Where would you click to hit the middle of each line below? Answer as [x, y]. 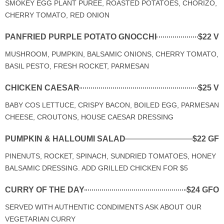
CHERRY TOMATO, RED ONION [57, 15]
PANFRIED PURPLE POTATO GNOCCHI [81, 36]
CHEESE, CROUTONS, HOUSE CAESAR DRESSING [89, 117]
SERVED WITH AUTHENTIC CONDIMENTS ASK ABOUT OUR [103, 207]
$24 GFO [203, 189]
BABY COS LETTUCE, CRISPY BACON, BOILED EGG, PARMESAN [112, 105]
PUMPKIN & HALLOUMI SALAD [65, 138]
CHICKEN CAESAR [42, 87]
